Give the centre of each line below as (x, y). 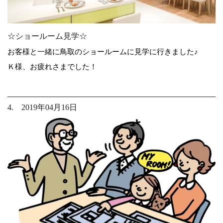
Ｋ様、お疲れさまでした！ (52, 66)
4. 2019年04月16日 (42, 107)
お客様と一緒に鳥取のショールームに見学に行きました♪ (103, 51)
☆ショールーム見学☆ (47, 36)
